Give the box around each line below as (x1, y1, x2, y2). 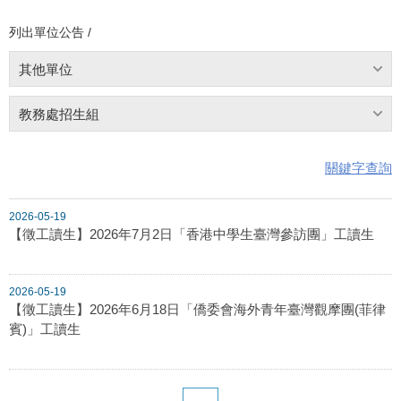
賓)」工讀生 (9, 320, 81, 337)
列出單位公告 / (9, 24, 91, 39)
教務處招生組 (19, 106, 99, 122)
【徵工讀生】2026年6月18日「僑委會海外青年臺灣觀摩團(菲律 (9, 301, 386, 317)
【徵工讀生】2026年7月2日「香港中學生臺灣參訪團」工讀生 (9, 226, 374, 242)
